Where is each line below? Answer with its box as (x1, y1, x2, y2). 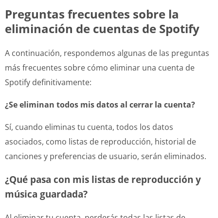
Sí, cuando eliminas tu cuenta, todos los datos (5, 121, 173, 132)
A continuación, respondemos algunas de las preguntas (5, 47, 209, 58)
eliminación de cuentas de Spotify (5, 20, 200, 36)
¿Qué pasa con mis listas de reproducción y (5, 173, 201, 185)
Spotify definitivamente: (5, 76, 91, 88)
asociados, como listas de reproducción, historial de (5, 136, 196, 147)
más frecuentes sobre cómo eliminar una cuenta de (5, 62, 195, 73)
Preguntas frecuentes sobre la (5, 5, 179, 22)
